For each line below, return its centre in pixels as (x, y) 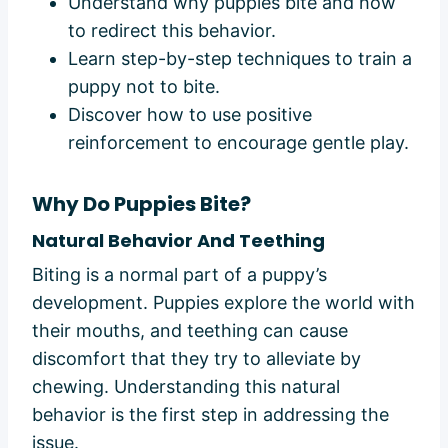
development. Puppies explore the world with (223, 302)
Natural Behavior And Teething (178, 240)
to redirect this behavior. (172, 30)
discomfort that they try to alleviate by (196, 358)
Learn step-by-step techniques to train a (240, 58)
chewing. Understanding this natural (186, 386)
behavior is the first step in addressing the (210, 414)
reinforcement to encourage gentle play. (238, 142)
